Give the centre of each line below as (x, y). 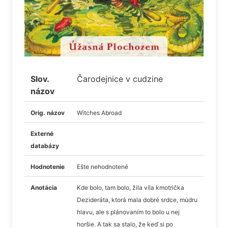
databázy (45, 146)
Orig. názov (48, 112)
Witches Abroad (99, 112)
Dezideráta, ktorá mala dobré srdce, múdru (137, 199)
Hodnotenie (48, 166)
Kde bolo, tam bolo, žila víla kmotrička (131, 187)
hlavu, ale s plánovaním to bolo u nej (128, 212)
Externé (42, 133)
